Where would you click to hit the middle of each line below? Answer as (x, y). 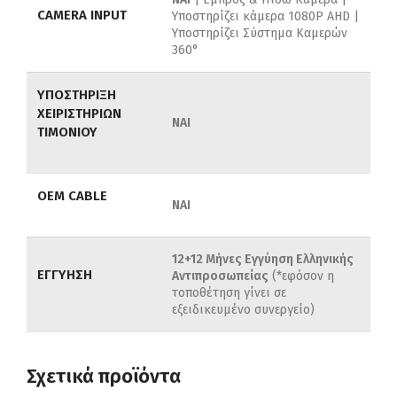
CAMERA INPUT (82, 16)
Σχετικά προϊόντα (104, 377)
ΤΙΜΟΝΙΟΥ (67, 132)
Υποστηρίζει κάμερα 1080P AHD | (265, 17)
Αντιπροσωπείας (220, 276)
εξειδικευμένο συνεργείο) (243, 310)
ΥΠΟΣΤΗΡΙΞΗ (77, 95)
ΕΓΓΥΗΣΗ (65, 275)
